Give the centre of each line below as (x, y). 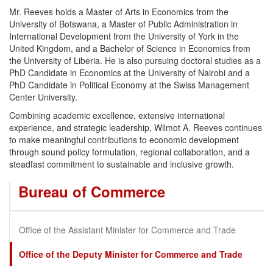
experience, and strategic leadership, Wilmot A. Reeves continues (136, 128)
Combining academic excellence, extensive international (117, 115)
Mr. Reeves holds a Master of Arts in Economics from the (119, 12)
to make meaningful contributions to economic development (124, 140)
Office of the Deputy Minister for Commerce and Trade (131, 254)
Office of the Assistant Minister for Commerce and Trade (127, 230)
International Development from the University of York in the (124, 36)
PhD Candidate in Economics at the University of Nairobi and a (129, 73)
